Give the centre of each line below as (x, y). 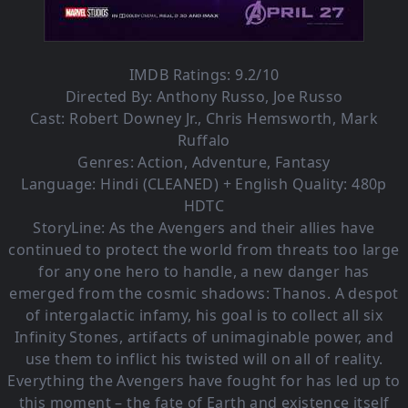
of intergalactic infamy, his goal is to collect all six (204, 316)
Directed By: (111, 97)
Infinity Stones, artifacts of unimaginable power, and (204, 337)
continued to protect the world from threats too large (204, 250)
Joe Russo (308, 97)
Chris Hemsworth (269, 119)
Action (161, 163)
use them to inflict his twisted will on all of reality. (204, 359)
